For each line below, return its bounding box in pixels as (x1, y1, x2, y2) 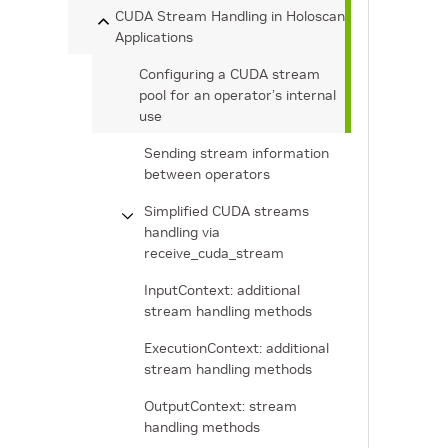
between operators (144, 165, 270, 183)
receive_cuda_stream (144, 244, 284, 262)
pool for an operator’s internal (139, 86, 336, 104)
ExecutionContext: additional (144, 339, 329, 357)
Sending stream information (144, 144, 329, 162)
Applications (115, 28, 193, 46)
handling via (144, 223, 220, 241)
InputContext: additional (144, 281, 300, 299)
